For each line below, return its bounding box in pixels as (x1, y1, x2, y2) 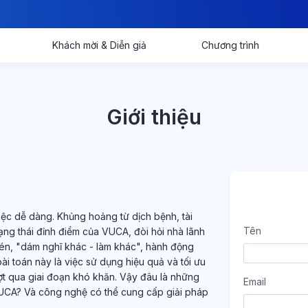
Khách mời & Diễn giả (52, 38, 146, 51)
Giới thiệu (107, 104, 201, 129)
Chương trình (201, 38, 259, 51)
